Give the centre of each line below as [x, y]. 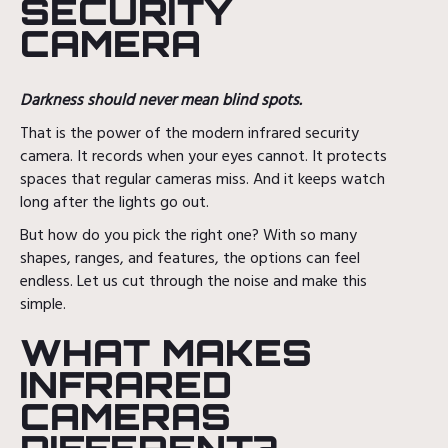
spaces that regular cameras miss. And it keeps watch [202, 179]
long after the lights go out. [114, 202]
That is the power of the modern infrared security [189, 133]
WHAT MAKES [166, 352]
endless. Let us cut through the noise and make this [193, 281]
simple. [43, 304]
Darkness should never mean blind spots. [161, 100]
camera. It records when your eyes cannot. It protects [203, 156]
